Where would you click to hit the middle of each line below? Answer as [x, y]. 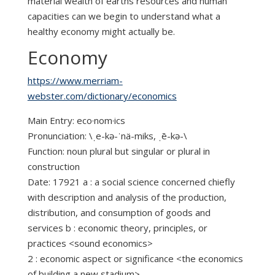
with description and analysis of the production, [127, 197]
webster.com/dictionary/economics [102, 95]
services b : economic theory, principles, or [117, 227]
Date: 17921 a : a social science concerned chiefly [131, 181]
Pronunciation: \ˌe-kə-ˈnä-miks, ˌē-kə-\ [107, 135]
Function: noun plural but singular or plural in [118, 151]
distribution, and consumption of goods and [119, 212]
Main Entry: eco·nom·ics [76, 120]
